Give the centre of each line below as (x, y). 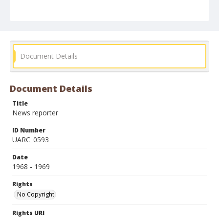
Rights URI (28, 213)
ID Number (29, 130)
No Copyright (36, 194)
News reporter (35, 113)
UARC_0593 (31, 140)
